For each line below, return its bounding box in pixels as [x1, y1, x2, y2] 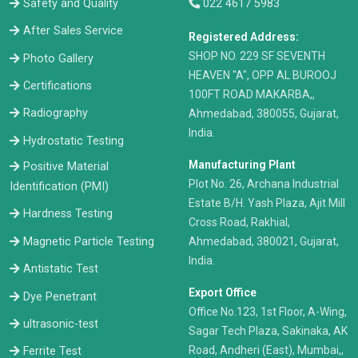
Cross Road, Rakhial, [189, 215, 290, 229]
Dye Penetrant [23, 289, 97, 304]
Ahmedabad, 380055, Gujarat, [189, 106, 339, 120]
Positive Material [23, 160, 109, 174]
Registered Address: [189, 30, 299, 43]
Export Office [189, 285, 257, 299]
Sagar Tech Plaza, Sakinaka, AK [189, 324, 348, 337]
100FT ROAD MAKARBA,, [189, 87, 315, 101]
